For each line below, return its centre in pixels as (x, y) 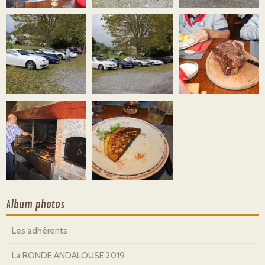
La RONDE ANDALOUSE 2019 (68, 256)
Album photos (35, 205)
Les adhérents (40, 231)
